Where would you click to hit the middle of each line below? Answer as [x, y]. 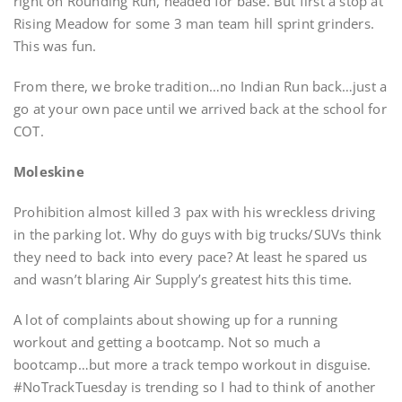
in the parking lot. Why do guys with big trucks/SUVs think [198, 234]
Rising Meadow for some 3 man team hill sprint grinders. [194, 23]
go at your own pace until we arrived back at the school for [200, 109]
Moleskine [49, 171]
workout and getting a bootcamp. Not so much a [167, 342]
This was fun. [55, 46]
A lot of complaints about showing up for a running [176, 319]
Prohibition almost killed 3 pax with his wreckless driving [195, 212]
